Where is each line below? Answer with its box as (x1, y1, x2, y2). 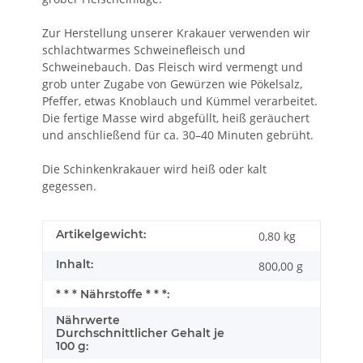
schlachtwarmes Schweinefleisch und (42, 42, 246, 58)
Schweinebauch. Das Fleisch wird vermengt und (42, 59, 303, 75)
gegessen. (42, 178, 96, 194)
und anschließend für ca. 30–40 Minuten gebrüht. (42, 127, 314, 143)
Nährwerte (56, 313, 120, 328)
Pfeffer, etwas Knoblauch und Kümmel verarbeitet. (42, 93, 318, 109)
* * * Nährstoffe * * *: (56, 287, 169, 302)
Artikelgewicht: (56, 227, 146, 242)
